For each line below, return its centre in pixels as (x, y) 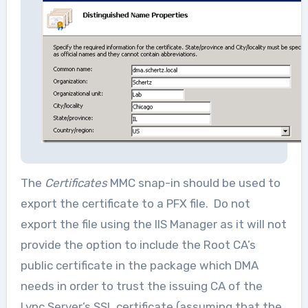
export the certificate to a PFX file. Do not (135, 203)
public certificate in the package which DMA (139, 265)
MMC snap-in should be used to (195, 183)
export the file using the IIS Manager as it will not (153, 224)
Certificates (77, 183)
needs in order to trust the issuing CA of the (141, 286)
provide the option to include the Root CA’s (138, 245)
